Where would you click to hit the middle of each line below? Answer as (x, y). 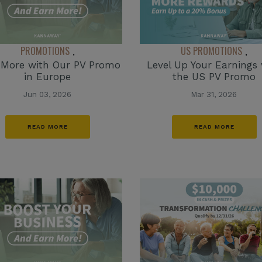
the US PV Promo (214, 76)
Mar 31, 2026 (214, 94)
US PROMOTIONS (212, 51)
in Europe (48, 76)
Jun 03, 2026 (48, 94)
